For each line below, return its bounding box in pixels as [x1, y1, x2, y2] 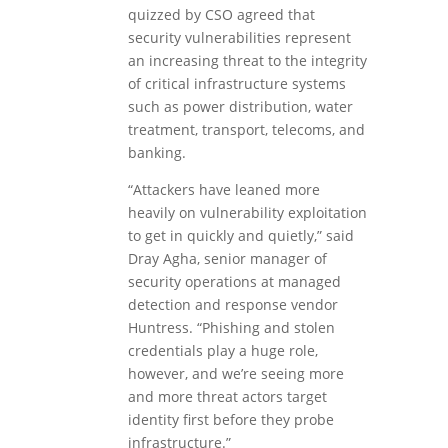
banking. [127, 143, 186, 163]
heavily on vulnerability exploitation [127, 203, 367, 223]
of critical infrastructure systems [127, 74, 346, 94]
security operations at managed [127, 272, 341, 292]
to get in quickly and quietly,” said [127, 226, 354, 246]
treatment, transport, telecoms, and [127, 120, 365, 140]
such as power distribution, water [127, 97, 353, 117]
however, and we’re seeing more [127, 364, 344, 384]
